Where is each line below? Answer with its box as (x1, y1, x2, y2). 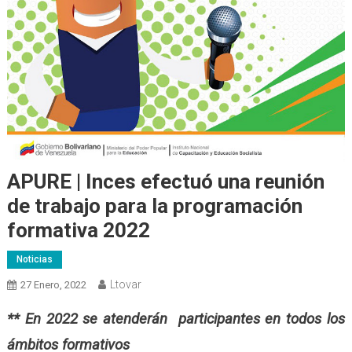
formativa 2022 (6, 218, 150, 243)
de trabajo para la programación (6, 194, 302, 218)
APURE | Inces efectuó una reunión (6, 170, 324, 194)
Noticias (16, 254, 53, 266)
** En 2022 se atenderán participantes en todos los (6, 310, 346, 328)
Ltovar (109, 278, 141, 291)
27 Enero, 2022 (20, 279, 86, 291)
